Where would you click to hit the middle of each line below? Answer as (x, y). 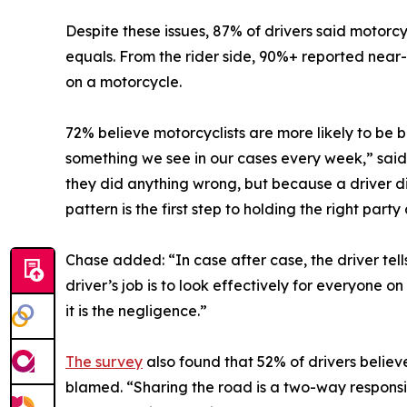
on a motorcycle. (124, 82)
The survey (104, 362)
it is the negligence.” (136, 311)
